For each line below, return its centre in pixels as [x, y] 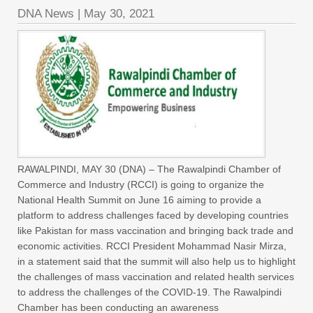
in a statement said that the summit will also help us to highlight [156, 262]
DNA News [46, 14]
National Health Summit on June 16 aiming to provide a [139, 200]
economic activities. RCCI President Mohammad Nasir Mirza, [152, 246]
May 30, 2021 [119, 14]
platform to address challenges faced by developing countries [153, 216]
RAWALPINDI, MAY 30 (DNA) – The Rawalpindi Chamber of [149, 169]
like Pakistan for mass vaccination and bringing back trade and [155, 231]
